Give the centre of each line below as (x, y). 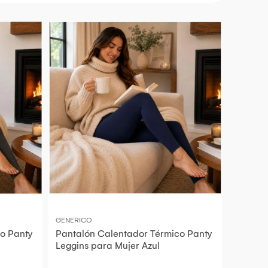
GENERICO (74, 220)
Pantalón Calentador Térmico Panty (134, 234)
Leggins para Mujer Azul (108, 246)
